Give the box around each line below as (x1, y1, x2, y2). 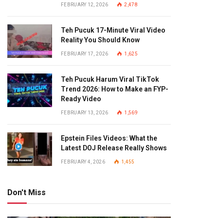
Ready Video (61, 95, 101, 103)
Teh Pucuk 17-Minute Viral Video (61, 26, 165, 34)
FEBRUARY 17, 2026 (61, 51, 109, 56)
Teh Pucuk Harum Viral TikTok (61, 75, 159, 83)
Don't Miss (7, 188, 46, 197)
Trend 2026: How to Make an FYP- (61, 85, 168, 93)
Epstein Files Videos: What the (61, 134, 157, 142)
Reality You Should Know (61, 36, 140, 44)
